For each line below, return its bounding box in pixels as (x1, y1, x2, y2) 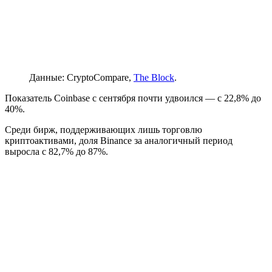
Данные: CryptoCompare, (29, 72, 134, 83)
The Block (134, 72, 174, 83)
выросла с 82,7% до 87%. (5, 146, 108, 157)
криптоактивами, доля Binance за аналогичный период (5, 135, 233, 146)
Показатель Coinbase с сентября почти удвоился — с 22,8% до (5, 93, 261, 104)
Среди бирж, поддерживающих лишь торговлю (5, 124, 202, 135)
